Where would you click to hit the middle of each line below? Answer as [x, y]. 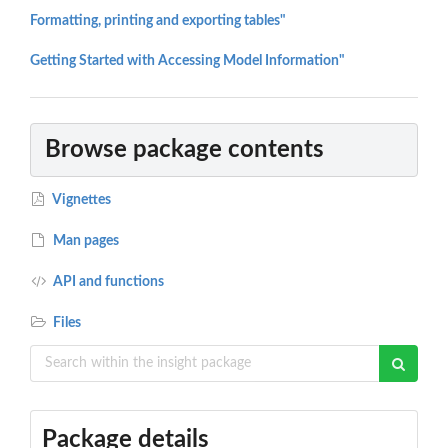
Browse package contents [184, 149]
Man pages [85, 240]
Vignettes [81, 199]
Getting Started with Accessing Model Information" [187, 61]
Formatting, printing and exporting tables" [158, 21]
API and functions [107, 281]
